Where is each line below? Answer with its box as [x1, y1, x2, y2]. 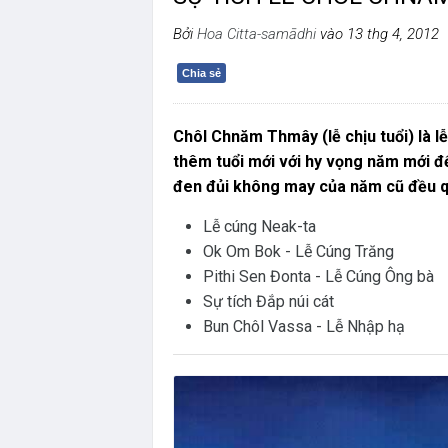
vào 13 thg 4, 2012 [320, 25, 439, 43]
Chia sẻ [182, 67, 221, 79]
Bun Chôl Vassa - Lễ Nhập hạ [203, 317, 405, 336]
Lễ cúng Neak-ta [203, 217, 316, 236]
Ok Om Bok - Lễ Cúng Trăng [203, 242, 394, 261]
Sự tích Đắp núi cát [203, 292, 334, 311]
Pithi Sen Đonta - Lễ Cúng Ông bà [203, 267, 434, 286]
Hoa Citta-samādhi [197, 25, 320, 43]
